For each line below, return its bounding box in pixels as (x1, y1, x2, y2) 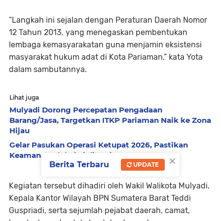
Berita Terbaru (49, 159, 109, 169)
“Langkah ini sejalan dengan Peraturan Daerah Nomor (9, 15, 207, 25)
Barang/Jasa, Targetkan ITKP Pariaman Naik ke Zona (9, 115, 211, 125)
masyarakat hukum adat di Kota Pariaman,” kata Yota (9, 52, 203, 62)
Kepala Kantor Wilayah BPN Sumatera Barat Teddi (9, 193, 191, 203)
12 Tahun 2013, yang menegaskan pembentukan (9, 28, 187, 37)
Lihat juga (9, 94, 39, 102)
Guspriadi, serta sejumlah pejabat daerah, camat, (9, 206, 190, 216)
